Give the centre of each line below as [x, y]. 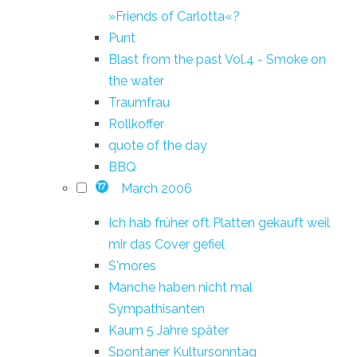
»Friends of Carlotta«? [174, 16]
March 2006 [156, 188]
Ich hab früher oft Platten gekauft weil [219, 222]
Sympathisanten [157, 308]
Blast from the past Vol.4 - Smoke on [217, 59]
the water [136, 80]
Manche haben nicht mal [180, 287]
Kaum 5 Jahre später [169, 330]
